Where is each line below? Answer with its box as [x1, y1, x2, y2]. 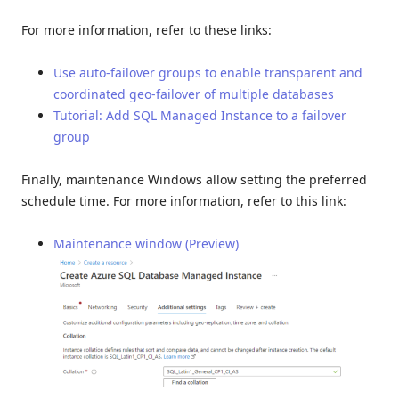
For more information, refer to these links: [21, 20, 272, 38]
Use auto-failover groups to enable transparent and [53, 63, 362, 81]
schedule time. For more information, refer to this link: [21, 191, 346, 209]
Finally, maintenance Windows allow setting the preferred [21, 170, 367, 188]
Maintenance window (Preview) [53, 234, 239, 252]
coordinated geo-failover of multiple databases [53, 85, 334, 102]
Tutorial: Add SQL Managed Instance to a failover [53, 106, 346, 124]
